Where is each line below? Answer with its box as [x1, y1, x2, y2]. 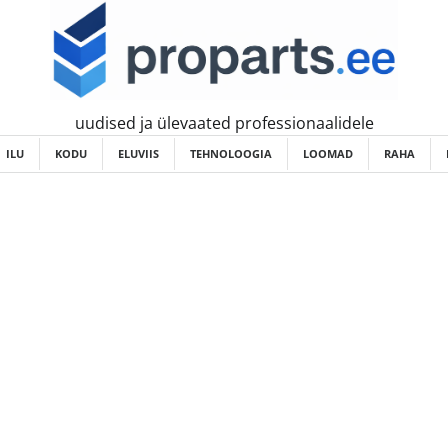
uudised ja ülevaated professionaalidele [74, 111, 374, 134]
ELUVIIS [118, 145, 159, 161]
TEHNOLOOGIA [190, 145, 272, 161]
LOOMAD [303, 145, 353, 161]
